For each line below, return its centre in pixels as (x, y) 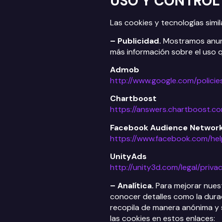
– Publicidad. (136, 41)
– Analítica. (132, 185)
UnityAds (128, 157)
